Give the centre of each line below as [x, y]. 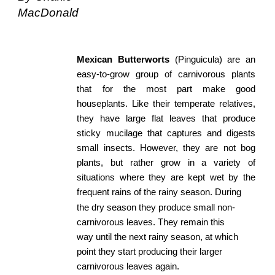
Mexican [95, 59]
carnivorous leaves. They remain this [151, 222]
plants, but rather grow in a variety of [166, 162]
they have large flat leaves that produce [166, 118]
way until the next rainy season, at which [158, 237]
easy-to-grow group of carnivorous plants [166, 74]
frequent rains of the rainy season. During [159, 192]
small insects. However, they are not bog [166, 148]
